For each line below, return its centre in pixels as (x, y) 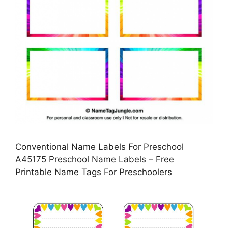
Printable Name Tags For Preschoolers (94, 172)
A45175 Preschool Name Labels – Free (95, 159)
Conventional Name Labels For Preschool (99, 146)
